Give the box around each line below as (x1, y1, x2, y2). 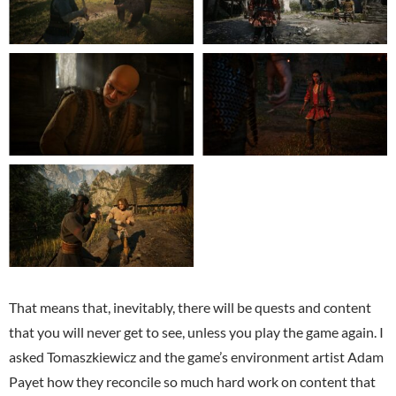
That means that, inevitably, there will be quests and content (9, 299, 371, 316)
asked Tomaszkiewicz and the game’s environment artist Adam (9, 348, 384, 366)
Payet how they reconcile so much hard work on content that (9, 373, 376, 391)
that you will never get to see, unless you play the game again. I (9, 324, 384, 341)
